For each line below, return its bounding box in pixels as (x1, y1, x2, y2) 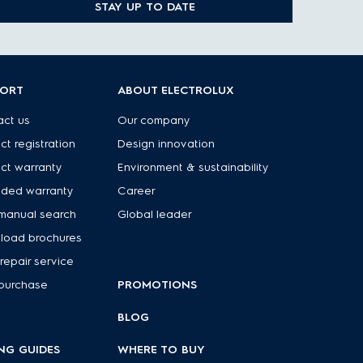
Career (117, 184, 156, 198)
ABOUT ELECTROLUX (117, 83, 235, 97)
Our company (117, 113, 191, 127)
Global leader (117, 207, 193, 221)
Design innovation (117, 137, 216, 151)
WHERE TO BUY (117, 343, 206, 357)
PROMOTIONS (117, 278, 198, 292)
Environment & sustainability (117, 160, 270, 174)
